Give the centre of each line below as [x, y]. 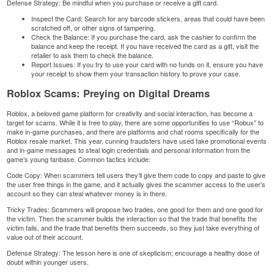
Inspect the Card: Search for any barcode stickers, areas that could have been [148, 18]
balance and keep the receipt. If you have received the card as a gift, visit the [145, 46]
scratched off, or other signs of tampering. [94, 27]
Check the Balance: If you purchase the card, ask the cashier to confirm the [144, 36]
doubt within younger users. [49, 261]
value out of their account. [45, 236]
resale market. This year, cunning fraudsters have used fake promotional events [148, 140]
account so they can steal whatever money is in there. [88, 193]
